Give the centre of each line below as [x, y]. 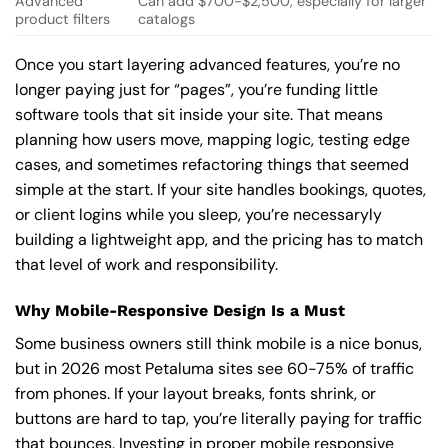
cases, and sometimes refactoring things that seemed [212, 165]
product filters [62, 19]
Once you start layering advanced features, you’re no [207, 65]
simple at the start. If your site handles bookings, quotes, [220, 190]
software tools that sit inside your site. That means [199, 115]
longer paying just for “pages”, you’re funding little [196, 90]
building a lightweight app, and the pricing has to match [219, 240]
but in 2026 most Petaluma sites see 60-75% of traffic [214, 368]
